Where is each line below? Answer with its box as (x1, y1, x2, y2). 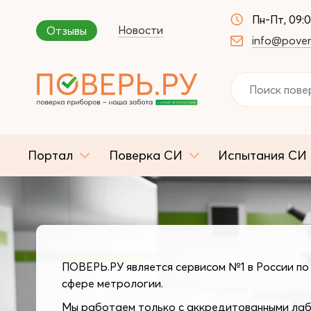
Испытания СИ (218, 147, 308, 163)
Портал (28, 147, 73, 163)
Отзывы (47, 23, 87, 37)
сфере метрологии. (62, 276, 163, 290)
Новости (118, 23, 163, 37)
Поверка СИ (108, 147, 183, 163)
